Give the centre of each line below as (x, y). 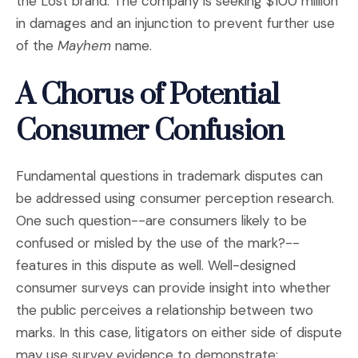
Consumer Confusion (150, 131)
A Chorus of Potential (148, 95)
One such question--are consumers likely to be (161, 221)
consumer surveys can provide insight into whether (173, 288)
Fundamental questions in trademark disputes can (169, 176)
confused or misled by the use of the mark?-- (158, 243)
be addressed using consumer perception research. (175, 199)
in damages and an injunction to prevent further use (175, 24)
